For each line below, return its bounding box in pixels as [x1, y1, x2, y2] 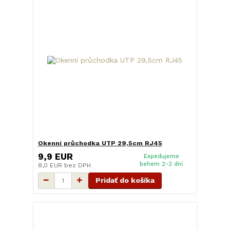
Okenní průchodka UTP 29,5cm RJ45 [37, 140, 162, 147]
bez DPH [64, 161, 91, 169]
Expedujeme [143, 152, 179, 160]
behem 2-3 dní [140, 160, 183, 167]
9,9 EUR [37, 151, 73, 162]
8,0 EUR [37, 161, 64, 169]
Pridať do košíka [95, 176, 155, 184]
